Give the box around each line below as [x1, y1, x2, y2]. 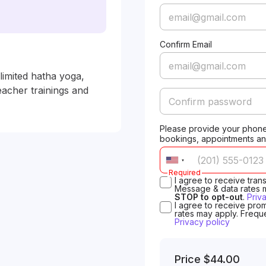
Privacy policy [175, 217, 230, 227]
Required [169, 168, 201, 177]
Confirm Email [160, 39, 212, 49]
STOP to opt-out [175, 192, 243, 202]
